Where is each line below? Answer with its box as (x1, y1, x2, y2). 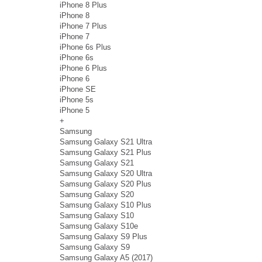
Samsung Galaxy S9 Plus (60, 232, 147, 242)
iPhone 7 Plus (60, 22, 107, 31)
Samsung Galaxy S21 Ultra (60, 137, 152, 147)
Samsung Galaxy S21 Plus (60, 148, 151, 157)
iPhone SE (60, 85, 96, 94)
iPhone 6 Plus (60, 64, 107, 73)
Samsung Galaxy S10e (60, 222, 138, 231)
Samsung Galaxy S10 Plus (60, 201, 151, 210)
